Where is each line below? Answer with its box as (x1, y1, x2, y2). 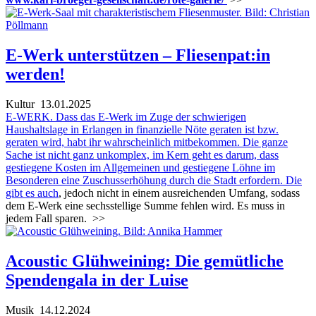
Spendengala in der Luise (6, 270, 188, 289)
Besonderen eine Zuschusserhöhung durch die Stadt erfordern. (6, 174, 286, 186)
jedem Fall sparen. (6, 212, 87, 224)
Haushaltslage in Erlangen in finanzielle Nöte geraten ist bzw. (6, 123, 279, 135)
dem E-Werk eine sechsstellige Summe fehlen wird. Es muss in (6, 199, 285, 212)
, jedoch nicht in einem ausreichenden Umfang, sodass (59, 186, 300, 199)
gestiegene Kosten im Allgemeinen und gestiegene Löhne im (6, 161, 275, 174)
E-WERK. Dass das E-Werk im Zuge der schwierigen (6, 110, 246, 123)
